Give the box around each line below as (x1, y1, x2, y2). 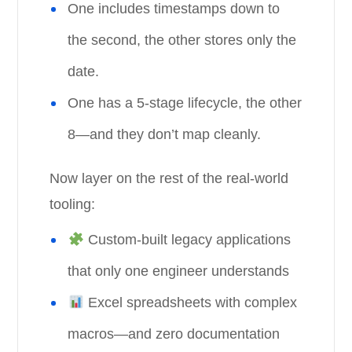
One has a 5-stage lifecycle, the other (68, 95, 302, 111)
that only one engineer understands (68, 263, 290, 279)
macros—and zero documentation (68, 326, 280, 342)
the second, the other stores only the (68, 32, 297, 48)
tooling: (49, 196, 96, 212)
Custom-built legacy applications (83, 232, 291, 247)
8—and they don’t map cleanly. (68, 126, 262, 142)
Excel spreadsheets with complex (83, 295, 297, 310)
